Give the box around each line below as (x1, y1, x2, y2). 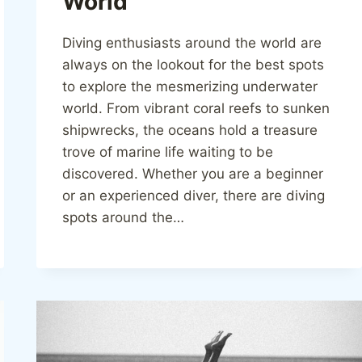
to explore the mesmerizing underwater (62, 78, 318, 95)
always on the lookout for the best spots (62, 56, 325, 73)
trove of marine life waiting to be (62, 143, 274, 160)
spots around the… (62, 208, 185, 225)
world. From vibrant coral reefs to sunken (62, 99, 330, 116)
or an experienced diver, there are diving (62, 187, 326, 204)
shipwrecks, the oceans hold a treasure (62, 121, 318, 138)
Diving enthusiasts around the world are (62, 34, 322, 51)
